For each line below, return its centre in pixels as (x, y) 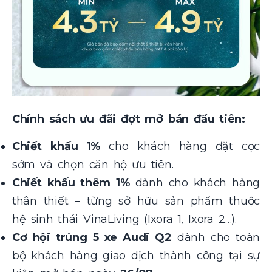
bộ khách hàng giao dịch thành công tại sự (136, 255)
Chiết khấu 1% (56, 146)
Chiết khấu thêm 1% (71, 182)
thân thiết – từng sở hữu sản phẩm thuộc (136, 201)
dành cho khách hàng (195, 182)
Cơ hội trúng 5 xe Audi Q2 (92, 237)
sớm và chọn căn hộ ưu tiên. (93, 164)
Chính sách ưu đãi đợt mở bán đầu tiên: (129, 119)
